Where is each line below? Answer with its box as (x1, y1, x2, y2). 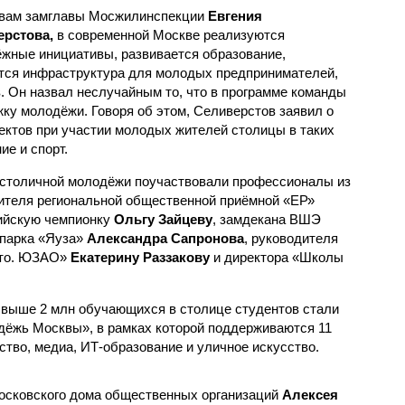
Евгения (207, 7, 262, 24)
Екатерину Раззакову (70, 249, 210, 265)
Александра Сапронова (86, 230, 244, 246)
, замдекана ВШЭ (212, 211, 321, 227)
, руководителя (243, 230, 338, 246)
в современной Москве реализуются (52, 26, 285, 42)
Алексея (281, 386, 338, 402)
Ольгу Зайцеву (113, 211, 212, 227)
